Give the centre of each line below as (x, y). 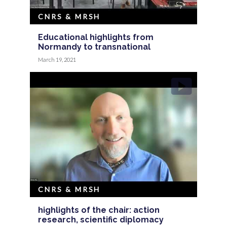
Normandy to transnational (94, 47)
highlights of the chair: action (99, 210)
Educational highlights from (96, 37)
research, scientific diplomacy (101, 219)
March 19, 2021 (57, 59)
